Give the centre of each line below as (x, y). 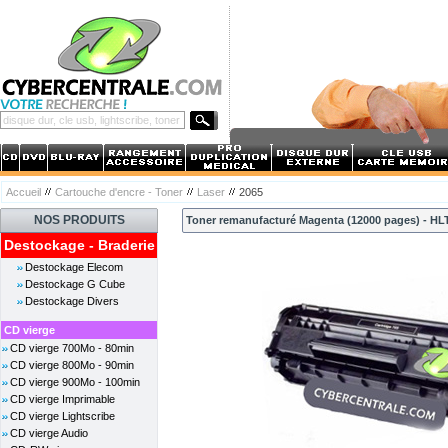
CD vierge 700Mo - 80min (72, 348)
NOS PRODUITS (79, 220)
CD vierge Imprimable (62, 399)
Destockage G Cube (75, 284)
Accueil (23, 192)
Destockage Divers (72, 301)
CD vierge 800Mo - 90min (72, 365)
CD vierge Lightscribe (62, 416)
